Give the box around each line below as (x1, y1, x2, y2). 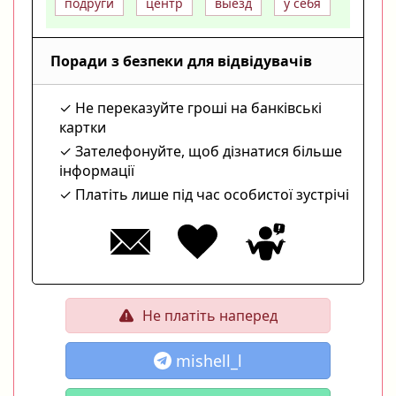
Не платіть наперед (141, 305, 278, 325)
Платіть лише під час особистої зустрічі (75, 184, 349, 204)
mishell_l (176, 349, 242, 371)
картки (59, 117, 106, 137)
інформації (59, 160, 134, 180)
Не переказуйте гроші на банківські (75, 97, 322, 118)
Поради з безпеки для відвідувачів (50, 50, 312, 71)
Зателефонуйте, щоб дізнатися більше (75, 141, 342, 161)
